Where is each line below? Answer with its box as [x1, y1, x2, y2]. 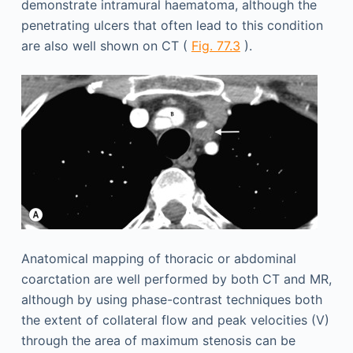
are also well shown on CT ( [20, 38, 191, 54]
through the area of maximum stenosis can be [20, 333, 295, 348]
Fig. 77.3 [191, 38, 240, 54]
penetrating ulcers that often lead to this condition [20, 17, 323, 33]
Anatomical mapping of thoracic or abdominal [20, 251, 296, 266]
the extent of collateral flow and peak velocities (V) [20, 312, 329, 328]
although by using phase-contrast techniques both [20, 292, 322, 307]
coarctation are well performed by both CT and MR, [20, 271, 332, 287]
